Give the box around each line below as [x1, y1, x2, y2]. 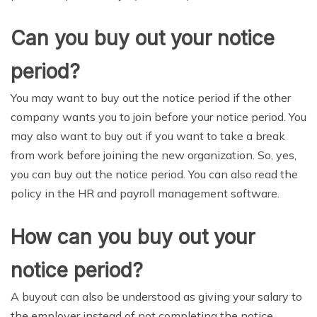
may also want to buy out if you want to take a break [11, 128, 285, 143]
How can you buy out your [11, 224, 255, 249]
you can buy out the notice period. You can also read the [11, 166, 298, 181]
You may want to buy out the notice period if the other [11, 90, 291, 105]
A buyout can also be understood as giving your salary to [11, 289, 302, 304]
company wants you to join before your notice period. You [11, 109, 306, 124]
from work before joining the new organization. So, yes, [11, 147, 296, 162]
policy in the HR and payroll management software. [11, 185, 279, 200]
